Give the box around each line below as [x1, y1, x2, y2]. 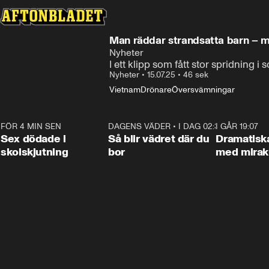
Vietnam [109, 85, 141, 95]
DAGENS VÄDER [108, 121, 171, 131]
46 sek [183, 70, 208, 80]
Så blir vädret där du [108, 132, 210, 145]
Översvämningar [172, 85, 235, 95]
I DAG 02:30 [178, 121, 225, 131]
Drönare [141, 85, 172, 95]
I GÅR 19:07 [216, 121, 259, 131]
